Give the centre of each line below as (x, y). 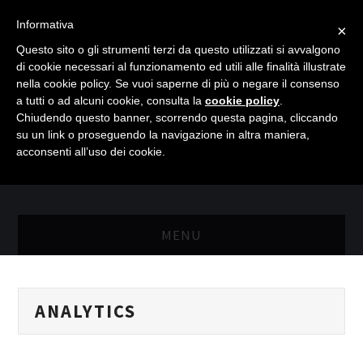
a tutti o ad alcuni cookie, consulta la (111, 100)
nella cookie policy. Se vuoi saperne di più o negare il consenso (178, 83)
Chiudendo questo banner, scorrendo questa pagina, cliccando (177, 117)
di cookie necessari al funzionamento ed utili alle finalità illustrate (181, 66)
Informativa (45, 24)
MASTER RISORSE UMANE (90, 275)
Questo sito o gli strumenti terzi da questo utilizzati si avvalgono (178, 49)
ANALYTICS (86, 311)
